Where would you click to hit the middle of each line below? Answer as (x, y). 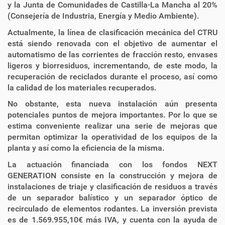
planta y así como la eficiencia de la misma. (86, 148)
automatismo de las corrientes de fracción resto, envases (113, 54)
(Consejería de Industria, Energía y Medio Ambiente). (103, 16)
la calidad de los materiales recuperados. (82, 87)
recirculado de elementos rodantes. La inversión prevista (113, 208)
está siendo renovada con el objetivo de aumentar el (113, 43)
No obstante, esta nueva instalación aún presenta (113, 104)
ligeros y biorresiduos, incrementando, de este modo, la (113, 65)
